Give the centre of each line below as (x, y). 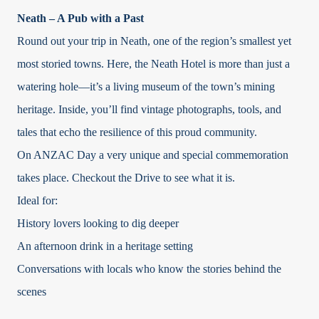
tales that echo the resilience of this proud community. (137, 132)
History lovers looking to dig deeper (98, 224)
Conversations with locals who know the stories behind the (149, 269)
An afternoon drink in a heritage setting (105, 246)
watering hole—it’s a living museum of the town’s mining (146, 87)
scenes (32, 292)
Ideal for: (37, 201)
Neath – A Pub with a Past (80, 19)
